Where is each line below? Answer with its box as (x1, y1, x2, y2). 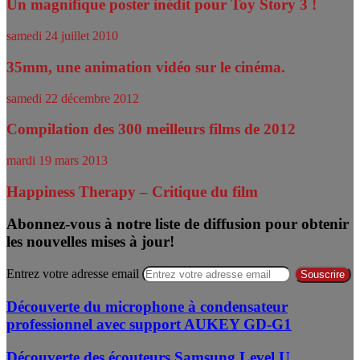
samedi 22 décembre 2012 (6, 91, 139, 105)
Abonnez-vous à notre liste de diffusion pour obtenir (6, 215, 349, 233)
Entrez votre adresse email (6, 267, 139, 281)
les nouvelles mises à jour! (6, 233, 174, 251)
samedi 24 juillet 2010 (6, 29, 118, 43)
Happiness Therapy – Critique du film (6, 182, 258, 200)
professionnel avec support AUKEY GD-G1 (6, 315, 292, 333)
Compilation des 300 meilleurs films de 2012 (6, 121, 296, 138)
